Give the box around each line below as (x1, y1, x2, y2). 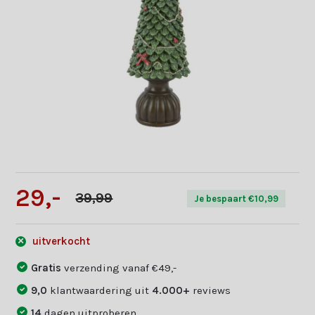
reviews (190, 283, 231, 297)
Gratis (31, 261, 65, 274)
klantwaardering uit (47, 283, 153, 297)
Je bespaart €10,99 (193, 193, 278, 204)
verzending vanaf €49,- (64, 261, 177, 274)
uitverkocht (30, 235, 91, 247)
